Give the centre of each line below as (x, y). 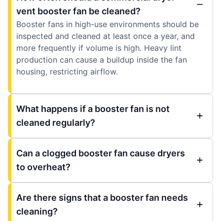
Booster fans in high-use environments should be (108, 24)
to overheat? (43, 167)
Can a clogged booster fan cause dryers (101, 153)
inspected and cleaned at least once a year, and (106, 36)
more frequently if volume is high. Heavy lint (99, 48)
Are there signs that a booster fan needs (102, 197)
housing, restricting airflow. (67, 71)
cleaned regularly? (56, 122)
